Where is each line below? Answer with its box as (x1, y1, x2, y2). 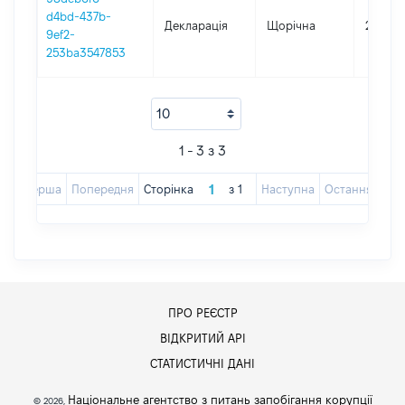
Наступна (260, 183, 315, 195)
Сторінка (143, 183, 193, 195)
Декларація (165, 19, 228, 32)
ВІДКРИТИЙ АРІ (159, 332, 246, 344)
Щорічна (267, 19, 316, 32)
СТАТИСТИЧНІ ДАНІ (150, 357, 255, 370)
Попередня (71, 183, 134, 195)
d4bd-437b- (46, 10, 112, 23)
